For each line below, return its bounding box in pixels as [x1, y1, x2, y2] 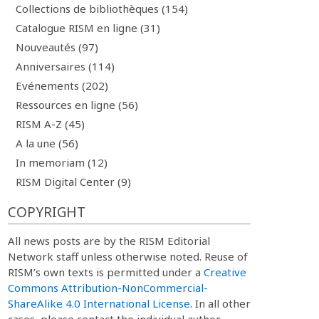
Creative [203, 265, 246, 279]
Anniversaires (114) [15, 58, 115, 73]
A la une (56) [15, 135, 78, 150]
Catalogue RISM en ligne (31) [15, 20, 160, 35]
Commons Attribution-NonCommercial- [7, 281, 208, 295]
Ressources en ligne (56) [15, 97, 138, 112]
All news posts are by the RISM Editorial [7, 234, 210, 248]
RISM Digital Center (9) [15, 174, 131, 189]
